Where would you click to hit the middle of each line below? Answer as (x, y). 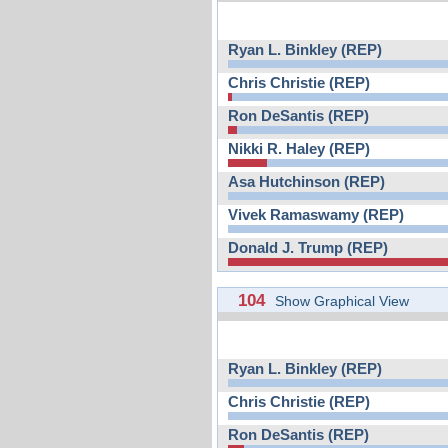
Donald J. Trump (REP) (308, 247)
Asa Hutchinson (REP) (306, 181)
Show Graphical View (342, 300)
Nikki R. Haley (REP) (299, 148)
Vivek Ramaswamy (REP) (316, 214)
